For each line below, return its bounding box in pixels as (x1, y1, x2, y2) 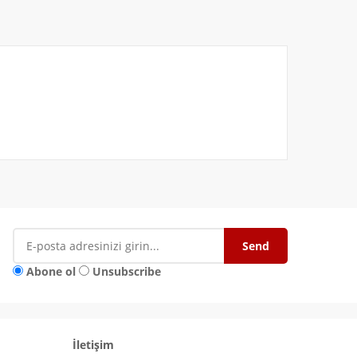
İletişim (73, 337, 114, 353)
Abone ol (26, 264, 76, 280)
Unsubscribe (92, 264, 161, 280)
